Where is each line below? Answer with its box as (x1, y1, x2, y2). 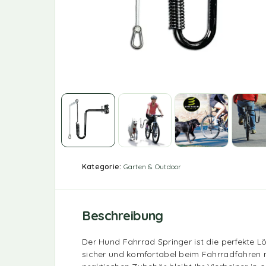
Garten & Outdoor (123, 161, 182, 171)
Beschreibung (82, 207, 163, 224)
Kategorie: (82, 161, 123, 171)
